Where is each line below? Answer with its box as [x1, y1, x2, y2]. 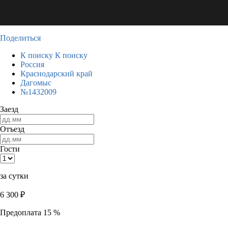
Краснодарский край [20, 69, 93, 78]
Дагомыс [20, 78, 51, 87]
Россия [20, 60, 44, 69]
